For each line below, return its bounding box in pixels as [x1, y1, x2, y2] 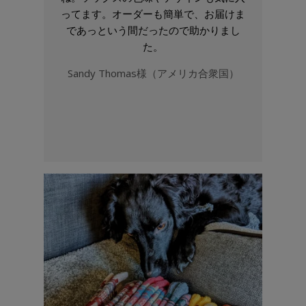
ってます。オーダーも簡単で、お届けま [61, 7, 245, 21]
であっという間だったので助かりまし [66, 23, 240, 38]
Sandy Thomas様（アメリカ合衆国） [67, 66, 239, 81]
